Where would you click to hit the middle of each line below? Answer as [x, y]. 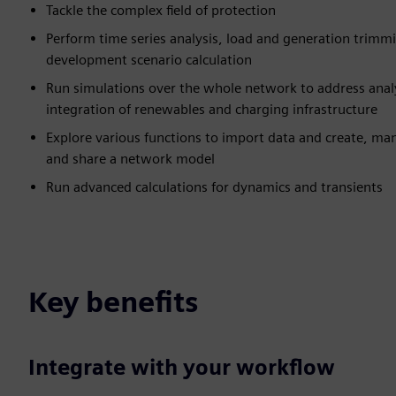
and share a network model [130, 159]
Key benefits [113, 302]
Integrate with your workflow [182, 367]
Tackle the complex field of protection [161, 10]
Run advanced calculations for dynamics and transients [214, 187]
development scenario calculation [149, 60]
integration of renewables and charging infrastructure [212, 109]
